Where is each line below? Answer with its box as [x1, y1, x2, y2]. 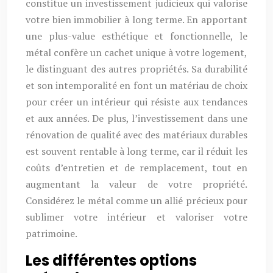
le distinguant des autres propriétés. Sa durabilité [26, 62, 247, 76]
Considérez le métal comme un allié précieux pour [26, 194, 247, 207]
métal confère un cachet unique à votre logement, [26, 46, 247, 59]
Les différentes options [26, 250, 197, 271]
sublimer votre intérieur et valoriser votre [26, 210, 247, 224]
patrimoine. [26, 227, 77, 240]
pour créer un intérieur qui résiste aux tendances [26, 95, 247, 108]
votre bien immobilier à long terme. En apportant [26, 13, 247, 26]
